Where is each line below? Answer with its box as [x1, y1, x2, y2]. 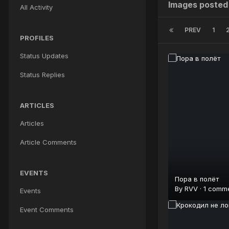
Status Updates [20, 51, 68, 60]
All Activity [20, 3, 53, 11]
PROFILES [20, 33, 54, 42]
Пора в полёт [175, 175, 219, 184]
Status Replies [20, 70, 65, 79]
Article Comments [20, 138, 77, 146]
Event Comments [20, 205, 74, 214]
